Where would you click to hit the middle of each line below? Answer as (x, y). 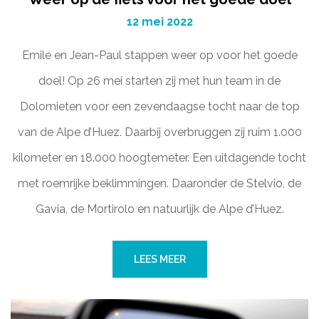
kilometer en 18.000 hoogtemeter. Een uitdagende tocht (159, 158)
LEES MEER (159, 259)
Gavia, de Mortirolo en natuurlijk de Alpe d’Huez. (159, 209)
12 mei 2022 (159, 22)
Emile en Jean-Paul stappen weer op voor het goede (159, 55)
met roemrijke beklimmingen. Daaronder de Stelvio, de (159, 183)
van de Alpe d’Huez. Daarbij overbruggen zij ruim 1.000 (159, 132)
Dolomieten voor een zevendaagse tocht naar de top (159, 106)
